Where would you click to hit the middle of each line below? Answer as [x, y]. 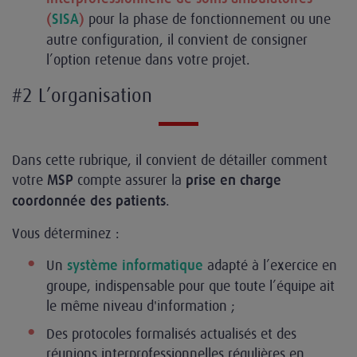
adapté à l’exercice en [270, 265]
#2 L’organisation [82, 95]
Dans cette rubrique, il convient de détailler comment [170, 160]
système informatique [135, 265]
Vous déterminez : [68, 233]
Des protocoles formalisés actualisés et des [171, 333]
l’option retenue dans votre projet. [150, 59]
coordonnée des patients [89, 201]
